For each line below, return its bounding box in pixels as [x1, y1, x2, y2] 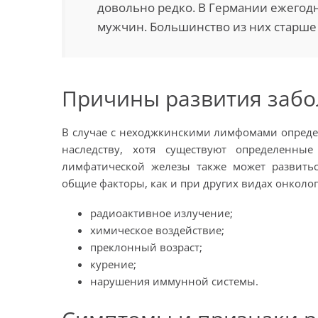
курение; [90, 257, 136, 271]
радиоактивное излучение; [90, 206, 233, 220]
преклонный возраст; [90, 240, 202, 254]
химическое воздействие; [90, 223, 224, 237]
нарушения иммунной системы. [90, 274, 258, 288]
